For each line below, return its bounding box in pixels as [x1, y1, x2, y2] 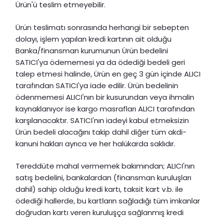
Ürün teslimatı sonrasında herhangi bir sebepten [15, 22, 189, 32]
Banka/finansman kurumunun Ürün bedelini [15, 45, 168, 56]
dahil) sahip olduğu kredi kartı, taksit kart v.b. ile [15, 184, 183, 195]
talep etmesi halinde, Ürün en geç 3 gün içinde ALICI [15, 68, 201, 79]
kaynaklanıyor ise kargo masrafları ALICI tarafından [15, 103, 195, 114]
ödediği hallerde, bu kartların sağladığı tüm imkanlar [15, 196, 200, 206]
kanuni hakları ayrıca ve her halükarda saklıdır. [15, 138, 175, 149]
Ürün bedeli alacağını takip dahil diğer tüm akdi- [15, 126, 186, 137]
